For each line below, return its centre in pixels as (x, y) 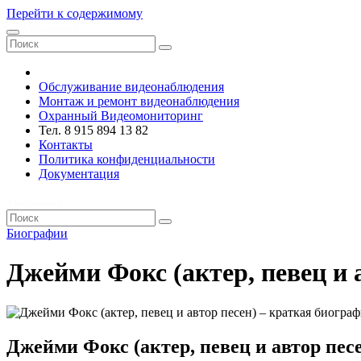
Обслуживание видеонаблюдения (131, 87)
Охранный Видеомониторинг (121, 116)
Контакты (66, 145)
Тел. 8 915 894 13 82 (93, 130)
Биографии (37, 233)
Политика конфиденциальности (127, 159)
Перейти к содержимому (75, 13)
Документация (79, 174)
